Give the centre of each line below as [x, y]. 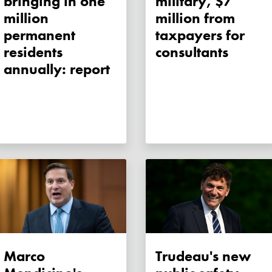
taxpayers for [200, 35]
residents [33, 52]
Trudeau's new [203, 256]
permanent [39, 35]
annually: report [57, 69]
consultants [192, 52]
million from [195, 18]
